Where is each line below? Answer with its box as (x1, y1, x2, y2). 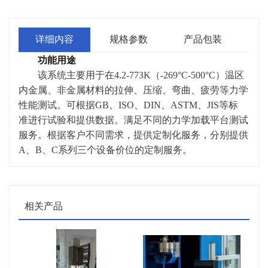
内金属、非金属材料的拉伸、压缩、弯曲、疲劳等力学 (19, 85, 248, 95)
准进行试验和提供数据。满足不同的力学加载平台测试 (19, 115, 248, 125)
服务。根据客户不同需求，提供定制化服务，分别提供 (19, 130, 248, 140)
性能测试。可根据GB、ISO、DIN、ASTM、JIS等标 (19, 100, 238, 110)
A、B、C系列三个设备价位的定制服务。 (19, 145, 192, 155)
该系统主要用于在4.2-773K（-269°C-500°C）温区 (38, 70, 244, 80)
